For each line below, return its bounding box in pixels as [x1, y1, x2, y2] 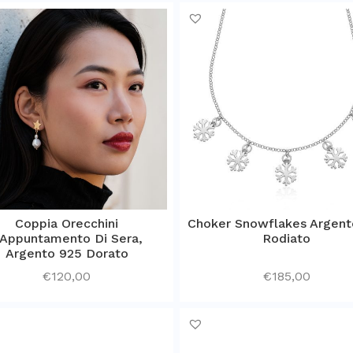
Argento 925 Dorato [5, 245, 128, 261]
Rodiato [262, 230, 310, 246]
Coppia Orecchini [15, 215, 118, 231]
